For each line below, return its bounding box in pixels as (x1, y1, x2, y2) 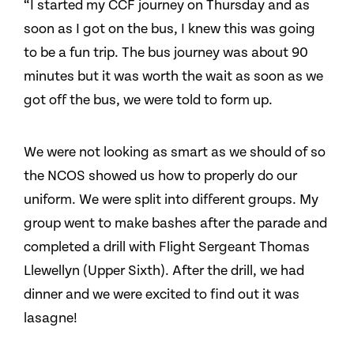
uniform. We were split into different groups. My (24, 191, 318, 208)
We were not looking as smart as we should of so (24, 144, 326, 160)
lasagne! (24, 310, 77, 326)
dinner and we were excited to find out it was (24, 286, 299, 303)
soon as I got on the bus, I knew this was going (24, 21, 315, 37)
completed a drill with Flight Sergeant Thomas (24, 239, 310, 255)
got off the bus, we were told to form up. (24, 92, 273, 108)
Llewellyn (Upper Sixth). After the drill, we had (24, 262, 304, 279)
